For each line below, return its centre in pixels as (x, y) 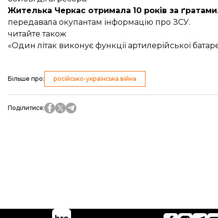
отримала (109, 10)
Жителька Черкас (48, 10)
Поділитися (25, 108)
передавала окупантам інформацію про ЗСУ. (99, 22)
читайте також (37, 34)
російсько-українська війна (95, 78)
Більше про (25, 78)
